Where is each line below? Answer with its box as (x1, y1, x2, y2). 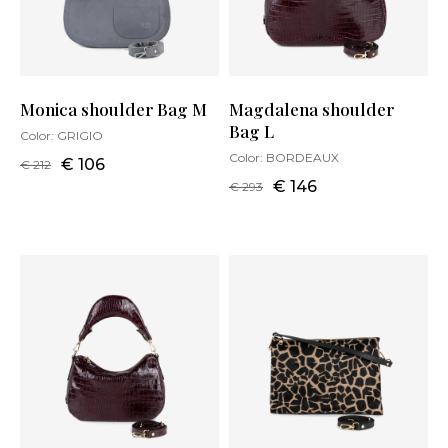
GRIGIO (57, 128, 103, 144)
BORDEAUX (266, 150, 339, 166)
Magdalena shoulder (229, 98, 394, 121)
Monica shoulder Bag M (20, 98, 207, 121)
